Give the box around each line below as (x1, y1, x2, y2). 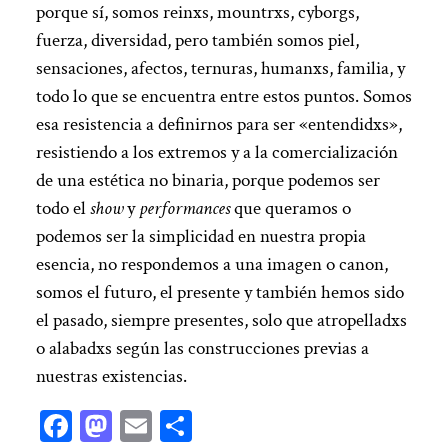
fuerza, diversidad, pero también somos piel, (35, 28, 359, 54)
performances (138, 196, 230, 222)
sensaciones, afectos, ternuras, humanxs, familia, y (35, 56, 405, 82)
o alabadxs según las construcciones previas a (35, 336, 369, 362)
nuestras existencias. (35, 364, 191, 390)
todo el (35, 196, 90, 222)
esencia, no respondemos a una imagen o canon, (35, 252, 388, 278)
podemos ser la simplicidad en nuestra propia (35, 224, 366, 250)
